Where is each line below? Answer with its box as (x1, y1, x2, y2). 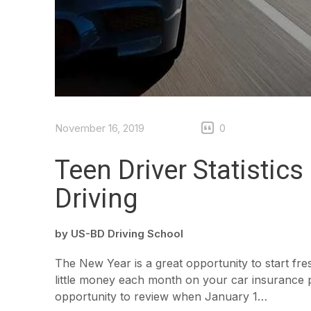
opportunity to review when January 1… (55, 289, 267, 303)
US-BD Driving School (71, 226, 183, 240)
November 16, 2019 (55, 121, 144, 135)
